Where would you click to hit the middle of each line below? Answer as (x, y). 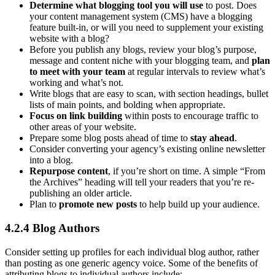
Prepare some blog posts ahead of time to (110, 138)
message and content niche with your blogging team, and (141, 61)
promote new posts (98, 204)
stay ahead (212, 138)
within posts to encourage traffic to (190, 116)
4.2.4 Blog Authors (52, 228)
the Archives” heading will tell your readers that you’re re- (142, 182)
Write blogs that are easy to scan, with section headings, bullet (149, 94)
